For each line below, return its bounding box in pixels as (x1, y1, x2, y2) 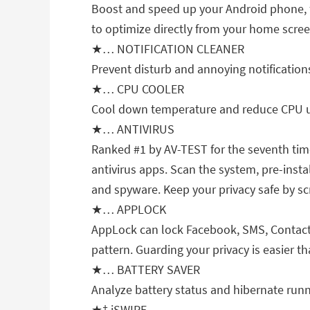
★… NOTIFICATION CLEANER (91, 41, 244, 57)
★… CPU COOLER (91, 81, 184, 97)
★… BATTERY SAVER (91, 262, 200, 277)
